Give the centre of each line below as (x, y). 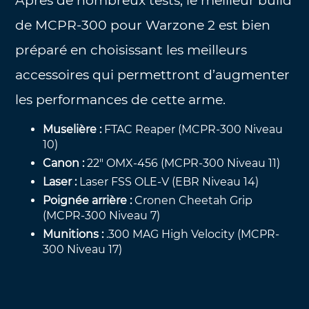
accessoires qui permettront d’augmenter (153, 74)
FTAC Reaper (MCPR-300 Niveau (192, 129)
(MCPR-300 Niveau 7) (102, 215)
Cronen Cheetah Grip (194, 200)
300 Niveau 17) (83, 249)
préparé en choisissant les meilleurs (131, 50)
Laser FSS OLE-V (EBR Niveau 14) (169, 181)
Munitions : (73, 234)
